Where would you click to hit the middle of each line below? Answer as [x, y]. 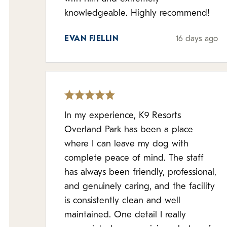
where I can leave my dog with [126, 144]
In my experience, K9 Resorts [123, 116]
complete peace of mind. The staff [134, 158]
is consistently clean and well [122, 201]
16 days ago [197, 39]
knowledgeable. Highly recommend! [170, 13]
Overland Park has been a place [129, 130]
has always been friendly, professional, [140, 173]
